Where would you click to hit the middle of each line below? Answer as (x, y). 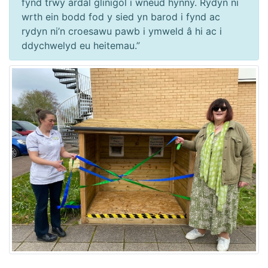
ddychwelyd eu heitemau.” (81, 46)
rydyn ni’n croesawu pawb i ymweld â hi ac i (122, 31)
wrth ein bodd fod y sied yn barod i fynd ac (121, 17)
